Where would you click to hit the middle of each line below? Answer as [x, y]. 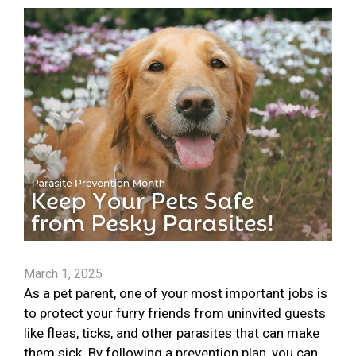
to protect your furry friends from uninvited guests [175, 313]
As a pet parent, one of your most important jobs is [176, 294]
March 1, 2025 [63, 274]
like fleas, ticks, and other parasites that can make [172, 333]
